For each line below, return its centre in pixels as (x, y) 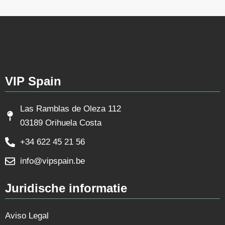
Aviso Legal (27, 216)
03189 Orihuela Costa (61, 123)
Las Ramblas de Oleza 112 (71, 109)
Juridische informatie (66, 188)
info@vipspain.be (52, 161)
